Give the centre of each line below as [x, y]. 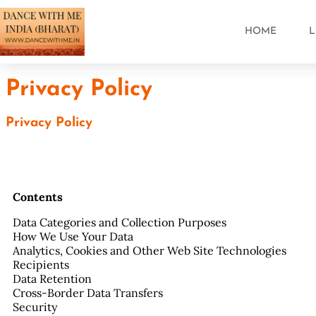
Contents [38, 196]
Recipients [41, 264]
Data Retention [52, 278]
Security [35, 306]
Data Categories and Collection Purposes [120, 222]
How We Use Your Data [73, 236]
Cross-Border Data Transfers [88, 292]
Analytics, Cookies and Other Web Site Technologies [150, 250]
